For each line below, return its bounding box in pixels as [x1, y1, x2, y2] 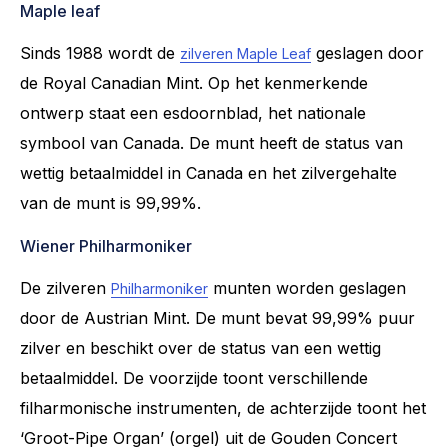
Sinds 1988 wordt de [20, 42, 180, 63]
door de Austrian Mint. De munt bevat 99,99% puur [20, 307, 415, 328]
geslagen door [311, 42, 424, 63]
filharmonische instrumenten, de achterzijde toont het [20, 397, 426, 418]
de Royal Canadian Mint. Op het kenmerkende [20, 72, 368, 93]
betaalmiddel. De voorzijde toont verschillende [20, 367, 368, 388]
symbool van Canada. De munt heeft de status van [20, 132, 403, 153]
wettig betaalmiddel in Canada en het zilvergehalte [20, 162, 397, 183]
